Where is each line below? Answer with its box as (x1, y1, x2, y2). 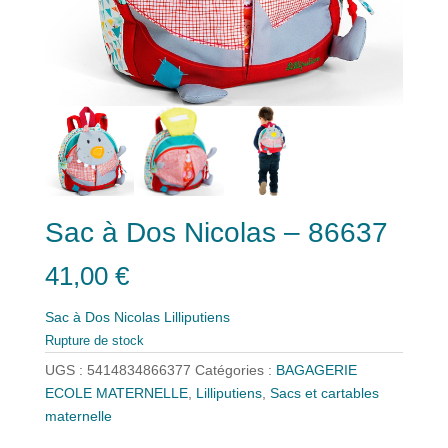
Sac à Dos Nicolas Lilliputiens (44, 309, 230, 326)
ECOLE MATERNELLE (44, 385, 188, 402)
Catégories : (194, 362, 276, 379)
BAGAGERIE (275, 362, 357, 379)
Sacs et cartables (269, 385, 379, 402)
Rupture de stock (44, 333, 144, 349)
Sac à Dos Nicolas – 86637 (44, 216, 388, 248)
